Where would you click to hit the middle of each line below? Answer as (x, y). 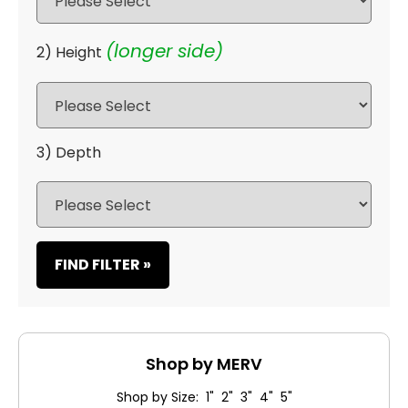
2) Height (69, 52)
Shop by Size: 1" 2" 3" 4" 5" (204, 397)
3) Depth (69, 152)
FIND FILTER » (103, 264)
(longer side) (164, 51)
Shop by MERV (204, 363)
